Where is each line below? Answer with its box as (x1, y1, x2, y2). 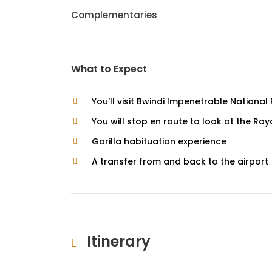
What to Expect (71, 62, 147, 76)
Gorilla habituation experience (92, 135, 226, 148)
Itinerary (87, 231, 151, 251)
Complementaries (71, 8, 157, 21)
